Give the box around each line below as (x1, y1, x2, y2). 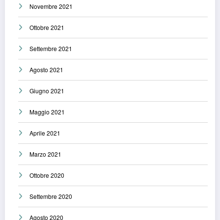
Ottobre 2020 (29, 171, 64, 180)
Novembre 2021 (29, 2, 73, 11)
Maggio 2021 (29, 108, 65, 116)
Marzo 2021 (29, 150, 61, 159)
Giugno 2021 (29, 86, 64, 95)
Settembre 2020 (29, 192, 72, 201)
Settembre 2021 (29, 44, 72, 53)
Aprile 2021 (29, 129, 60, 137)
